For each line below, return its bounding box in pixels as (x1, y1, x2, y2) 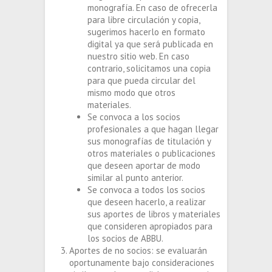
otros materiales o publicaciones (87, 148, 216, 159)
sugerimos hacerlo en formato (87, 26, 205, 38)
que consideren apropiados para (87, 220, 212, 232)
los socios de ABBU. (87, 233, 163, 244)
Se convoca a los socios (87, 111, 180, 123)
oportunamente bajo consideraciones (69, 257, 214, 268)
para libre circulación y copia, (87, 14, 200, 25)
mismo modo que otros (87, 87, 175, 98)
